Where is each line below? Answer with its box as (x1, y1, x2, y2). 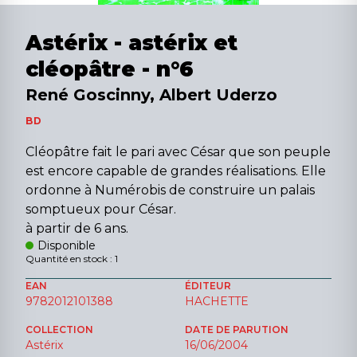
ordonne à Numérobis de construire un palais (25, 182, 315, 198)
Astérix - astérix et (25, 30, 237, 56)
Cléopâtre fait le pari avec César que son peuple (25, 144, 331, 159)
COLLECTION (25, 324, 93, 335)
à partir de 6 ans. (25, 221, 128, 236)
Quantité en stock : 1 (25, 253, 118, 265)
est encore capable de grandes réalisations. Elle (25, 163, 326, 178)
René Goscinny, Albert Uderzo (25, 85, 277, 104)
